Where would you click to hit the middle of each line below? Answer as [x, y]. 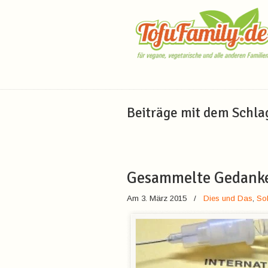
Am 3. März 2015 [158, 198]
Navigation [140, 75]
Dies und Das [228, 198]
